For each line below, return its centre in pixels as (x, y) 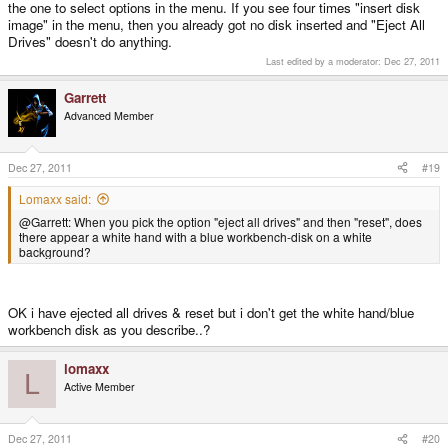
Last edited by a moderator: (325, 60)
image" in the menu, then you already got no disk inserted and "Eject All (216, 25)
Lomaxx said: (55, 198)
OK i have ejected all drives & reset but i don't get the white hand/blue (211, 313)
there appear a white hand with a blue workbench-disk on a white (195, 236)
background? (55, 251)
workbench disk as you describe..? (109, 330)
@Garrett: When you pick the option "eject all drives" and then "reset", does (220, 221)
